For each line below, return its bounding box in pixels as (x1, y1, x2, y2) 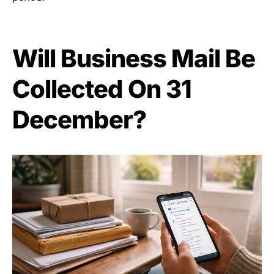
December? (12, 104, 146, 135)
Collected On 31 (12, 73, 191, 104)
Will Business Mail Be (12, 43, 255, 73)
